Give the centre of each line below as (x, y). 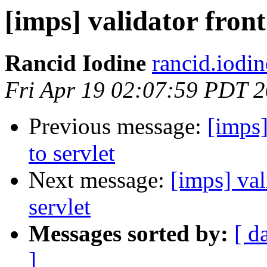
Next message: (100, 180)
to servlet (72, 153)
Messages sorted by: (128, 234)
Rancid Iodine (75, 63)
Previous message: (118, 126)
